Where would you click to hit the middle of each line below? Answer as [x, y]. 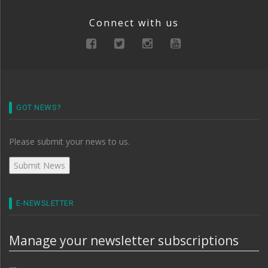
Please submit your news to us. [69, 142]
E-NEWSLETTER [45, 203]
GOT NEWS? [39, 108]
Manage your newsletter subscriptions [124, 241]
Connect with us [134, 22]
